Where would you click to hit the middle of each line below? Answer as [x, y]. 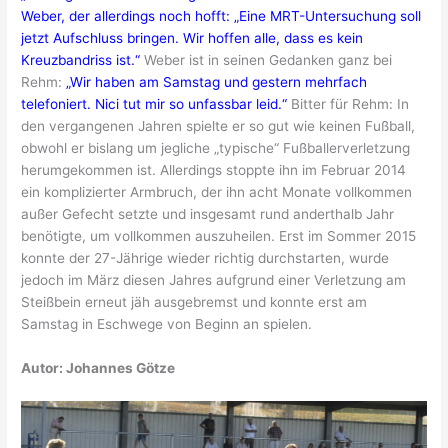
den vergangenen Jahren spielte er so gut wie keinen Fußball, [218, 125]
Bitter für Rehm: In [348, 103]
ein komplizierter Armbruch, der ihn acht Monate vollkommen [217, 191]
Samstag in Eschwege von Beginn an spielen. [167, 323]
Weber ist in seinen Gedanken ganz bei [266, 59]
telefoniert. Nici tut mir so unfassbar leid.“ [154, 103]
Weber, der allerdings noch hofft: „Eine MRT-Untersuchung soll [221, 15]
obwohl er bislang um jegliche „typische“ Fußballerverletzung [216, 147]
